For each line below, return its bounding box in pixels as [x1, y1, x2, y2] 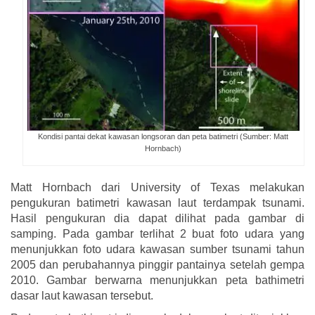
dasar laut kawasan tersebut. [11, 289, 153, 302]
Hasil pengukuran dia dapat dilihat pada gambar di [11, 212, 304, 224]
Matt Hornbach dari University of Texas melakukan [11, 181, 304, 193]
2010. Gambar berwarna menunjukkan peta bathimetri [11, 274, 304, 286]
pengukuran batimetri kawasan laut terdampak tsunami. [11, 196, 304, 209]
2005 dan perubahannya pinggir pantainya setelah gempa [11, 258, 304, 271]
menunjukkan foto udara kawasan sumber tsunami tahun [11, 243, 304, 255]
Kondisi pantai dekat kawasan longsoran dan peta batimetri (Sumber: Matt [38, 131, 289, 141]
